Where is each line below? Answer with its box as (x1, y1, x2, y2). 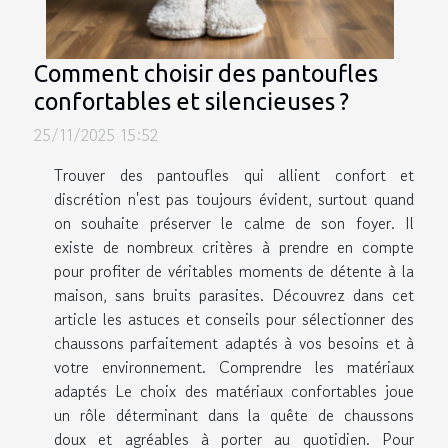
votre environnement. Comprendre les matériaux (54, 355, 414, 380)
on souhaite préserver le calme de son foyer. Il (54, 211, 414, 236)
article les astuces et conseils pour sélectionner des (54, 307, 414, 332)
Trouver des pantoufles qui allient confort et (54, 163, 414, 188)
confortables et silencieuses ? (34, 88, 349, 115)
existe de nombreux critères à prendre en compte (54, 235, 414, 260)
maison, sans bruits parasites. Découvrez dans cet (54, 283, 414, 308)
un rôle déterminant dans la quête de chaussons (54, 403, 414, 428)
